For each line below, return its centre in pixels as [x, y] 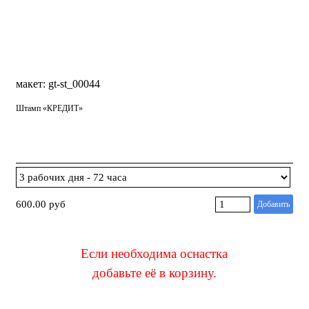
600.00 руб [41, 204]
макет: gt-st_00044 [58, 84]
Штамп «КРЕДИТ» [49, 108]
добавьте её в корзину [152, 273]
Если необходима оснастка [154, 253]
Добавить [273, 204]
